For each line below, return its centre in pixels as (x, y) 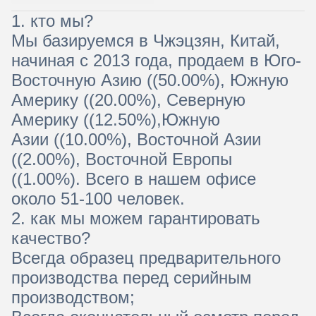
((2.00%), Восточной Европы (122, 159)
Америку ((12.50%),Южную (116, 119)
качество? (51, 238)
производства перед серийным (132, 277)
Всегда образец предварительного (146, 257)
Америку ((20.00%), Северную (128, 99)
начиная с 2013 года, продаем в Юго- (156, 60)
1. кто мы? (52, 20)
